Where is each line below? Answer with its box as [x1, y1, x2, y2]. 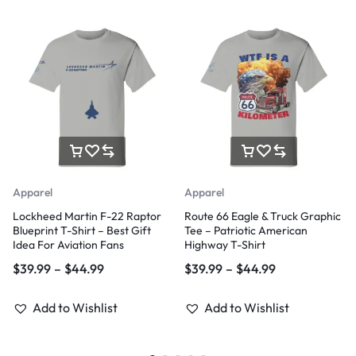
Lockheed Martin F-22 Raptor [13, 209, 161, 223]
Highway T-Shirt [184, 238, 265, 252]
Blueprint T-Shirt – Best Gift [13, 223, 151, 238]
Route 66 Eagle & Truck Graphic [184, 209, 341, 223]
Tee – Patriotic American [184, 223, 308, 238]
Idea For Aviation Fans [13, 238, 124, 252]
